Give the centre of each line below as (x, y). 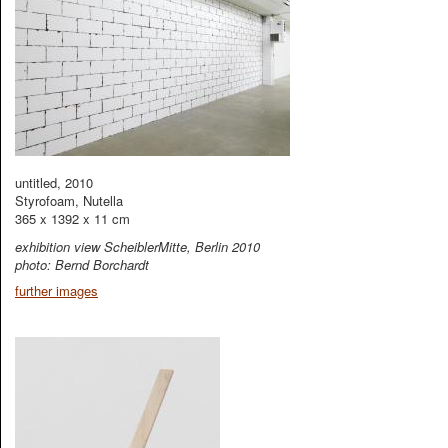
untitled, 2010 (54, 182)
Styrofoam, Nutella (69, 200)
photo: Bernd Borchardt (82, 264)
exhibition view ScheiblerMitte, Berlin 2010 (137, 246)
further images (56, 290)
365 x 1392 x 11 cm (72, 218)
